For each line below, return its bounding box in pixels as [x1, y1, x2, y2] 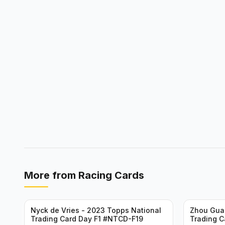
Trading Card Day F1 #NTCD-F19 [31, 214, 143, 223]
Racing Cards [78, 169, 144, 181]
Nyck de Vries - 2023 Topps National [31, 206, 161, 214]
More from [24, 169, 78, 181]
